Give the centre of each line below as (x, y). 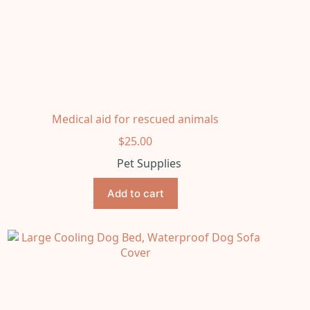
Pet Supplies (149, 163)
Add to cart (135, 193)
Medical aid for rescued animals (136, 119)
